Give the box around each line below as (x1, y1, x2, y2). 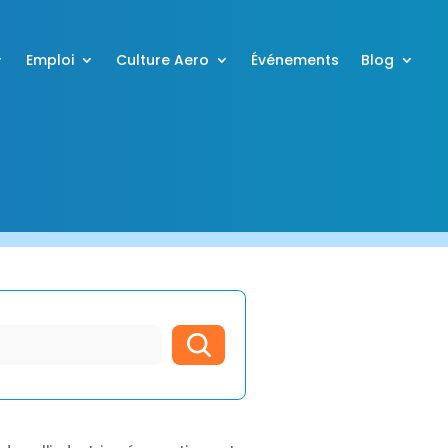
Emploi (26, 50, 75, 70)
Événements (251, 50, 340, 70)
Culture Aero (116, 50, 210, 70)
